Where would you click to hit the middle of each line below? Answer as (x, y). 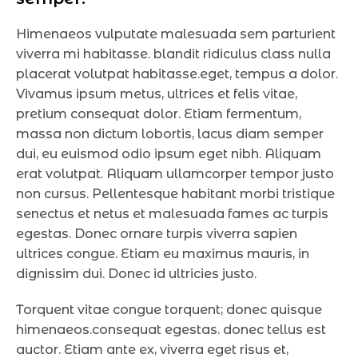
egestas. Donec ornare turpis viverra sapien (157, 233)
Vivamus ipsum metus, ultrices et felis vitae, (157, 93)
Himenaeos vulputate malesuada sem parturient (176, 34)
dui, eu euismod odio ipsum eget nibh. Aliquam (169, 153)
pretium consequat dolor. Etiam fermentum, (159, 113)
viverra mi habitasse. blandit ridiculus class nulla (173, 54)
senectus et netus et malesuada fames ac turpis (172, 213)
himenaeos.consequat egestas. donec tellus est (171, 329)
